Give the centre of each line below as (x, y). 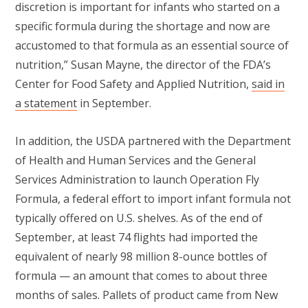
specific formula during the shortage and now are (143, 26)
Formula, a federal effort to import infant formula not (153, 198)
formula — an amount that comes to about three (141, 275)
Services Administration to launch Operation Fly (137, 179)
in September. (115, 103)
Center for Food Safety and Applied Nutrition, (133, 84)
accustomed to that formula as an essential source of (152, 46)
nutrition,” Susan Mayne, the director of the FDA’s (143, 65)
